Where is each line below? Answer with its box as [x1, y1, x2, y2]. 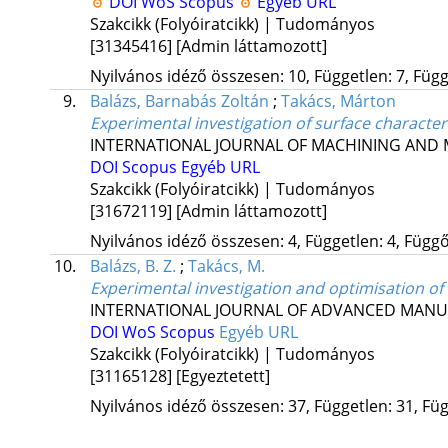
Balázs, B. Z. [89, 255, 176, 278]
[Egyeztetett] [175, 365, 270, 388]
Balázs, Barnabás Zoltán [89, 90, 269, 113]
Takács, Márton [280, 90, 396, 113]
